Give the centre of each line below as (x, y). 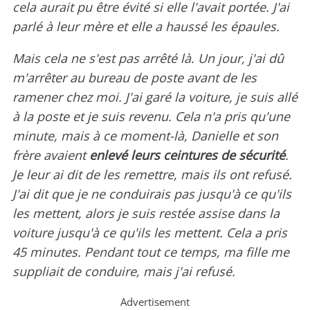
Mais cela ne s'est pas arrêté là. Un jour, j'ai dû (148, 58)
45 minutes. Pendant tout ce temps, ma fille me (151, 252)
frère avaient (51, 155)
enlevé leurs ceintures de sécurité (187, 155)
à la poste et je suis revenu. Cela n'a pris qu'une (151, 117)
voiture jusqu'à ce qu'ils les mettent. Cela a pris (150, 233)
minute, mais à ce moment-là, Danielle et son (145, 136)
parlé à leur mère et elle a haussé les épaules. (146, 27)
